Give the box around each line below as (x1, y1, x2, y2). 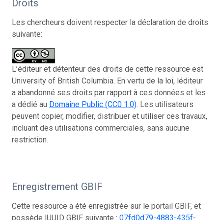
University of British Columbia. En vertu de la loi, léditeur (12, 76, 203, 85)
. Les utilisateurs (137, 99, 193, 109)
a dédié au (12, 99, 49, 109)
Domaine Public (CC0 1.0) (49, 99, 137, 109)
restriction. (12, 135, 48, 144)
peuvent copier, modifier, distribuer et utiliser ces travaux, (12, 111, 207, 121)
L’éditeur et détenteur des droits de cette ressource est (12, 64, 203, 74)
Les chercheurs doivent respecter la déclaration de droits (12, 17, 208, 27)
